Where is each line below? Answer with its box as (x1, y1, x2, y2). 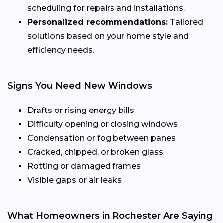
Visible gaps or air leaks (27, 175, 122, 185)
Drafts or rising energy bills (27, 106, 134, 115)
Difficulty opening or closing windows (27, 119, 178, 129)
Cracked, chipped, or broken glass (27, 147, 163, 157)
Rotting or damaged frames (27, 161, 141, 171)
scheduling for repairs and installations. (27, 3, 185, 13)
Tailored (168, 17, 203, 27)
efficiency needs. (27, 45, 94, 55)
